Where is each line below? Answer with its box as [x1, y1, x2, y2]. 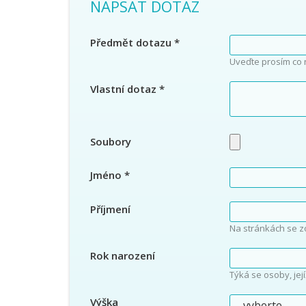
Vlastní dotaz [90, 82, 156, 96]
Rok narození [90, 249, 155, 262]
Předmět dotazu [90, 36, 171, 49]
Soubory [90, 135, 131, 148]
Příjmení [90, 202, 130, 216]
